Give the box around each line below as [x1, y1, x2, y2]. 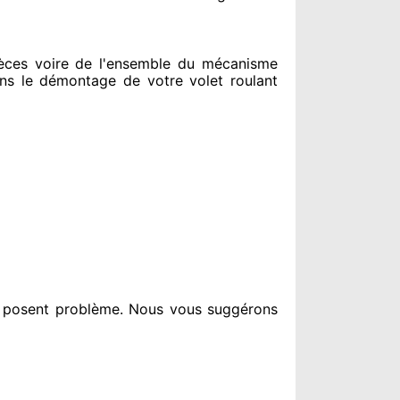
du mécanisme [171, 54, 279, 72]
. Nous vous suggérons [119, 300, 279, 318]
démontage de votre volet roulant [32, 71, 279, 89]
